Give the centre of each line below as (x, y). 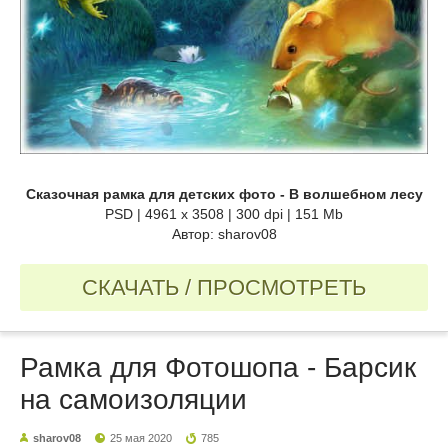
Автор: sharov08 (224, 234)
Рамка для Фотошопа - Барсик (218, 368)
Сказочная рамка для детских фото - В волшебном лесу (224, 194)
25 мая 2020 (141, 438)
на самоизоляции (133, 400)
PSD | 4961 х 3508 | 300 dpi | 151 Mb (224, 214)
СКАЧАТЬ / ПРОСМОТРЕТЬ (224, 288)
